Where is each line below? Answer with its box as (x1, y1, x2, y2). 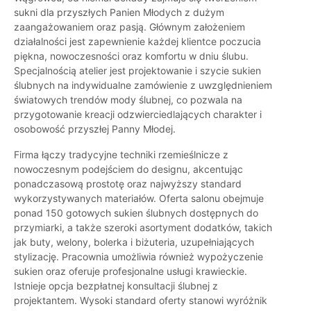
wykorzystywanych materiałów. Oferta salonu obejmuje (14, 192, 264, 205)
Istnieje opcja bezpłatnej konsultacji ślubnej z (14, 280, 218, 292)
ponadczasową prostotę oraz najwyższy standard (14, 178, 242, 190)
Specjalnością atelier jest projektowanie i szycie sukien (14, 65, 261, 77)
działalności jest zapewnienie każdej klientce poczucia (14, 35, 261, 48)
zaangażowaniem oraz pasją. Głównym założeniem (14, 21, 245, 33)
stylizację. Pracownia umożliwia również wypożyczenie (14, 251, 263, 263)
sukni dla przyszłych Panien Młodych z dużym (14, 6, 224, 19)
